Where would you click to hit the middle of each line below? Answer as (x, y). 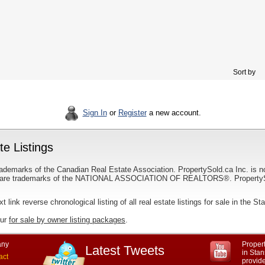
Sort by (243, 72)
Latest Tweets (125, 251)
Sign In (95, 113)
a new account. (174, 113)
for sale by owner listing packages (67, 220)
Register (132, 113)
